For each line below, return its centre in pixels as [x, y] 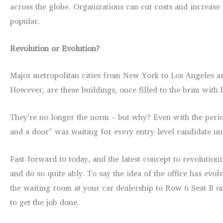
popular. [25, 21]
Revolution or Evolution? [55, 48]
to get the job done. [45, 202]
